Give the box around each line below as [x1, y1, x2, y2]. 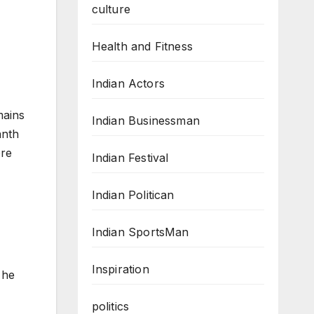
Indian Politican [91, 188, 175, 202]
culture [91, 2, 130, 16]
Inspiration [91, 262, 149, 276]
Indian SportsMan [91, 225, 189, 239]
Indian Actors [91, 76, 165, 90]
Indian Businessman [91, 114, 200, 128]
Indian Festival [91, 151, 169, 165]
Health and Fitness [91, 39, 193, 53]
